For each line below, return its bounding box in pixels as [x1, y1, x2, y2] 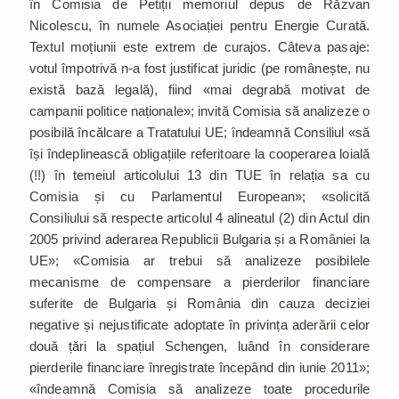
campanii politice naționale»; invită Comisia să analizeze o [29, 102, 370, 118]
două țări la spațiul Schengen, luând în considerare [29, 338, 370, 354]
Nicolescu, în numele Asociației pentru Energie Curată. [29, 17, 370, 33]
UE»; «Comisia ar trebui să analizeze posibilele [29, 252, 370, 268]
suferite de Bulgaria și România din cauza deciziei [29, 295, 370, 311]
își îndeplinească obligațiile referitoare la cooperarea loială [29, 145, 370, 161]
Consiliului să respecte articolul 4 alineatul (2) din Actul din [29, 209, 370, 225]
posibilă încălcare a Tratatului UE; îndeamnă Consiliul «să [29, 124, 370, 140]
